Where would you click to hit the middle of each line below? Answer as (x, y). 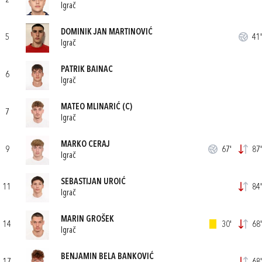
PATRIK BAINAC (87, 70)
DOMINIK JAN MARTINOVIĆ (107, 32)
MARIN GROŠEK (87, 219)
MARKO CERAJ (85, 144)
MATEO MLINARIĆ (91, 107)
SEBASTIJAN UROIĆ (93, 182)
